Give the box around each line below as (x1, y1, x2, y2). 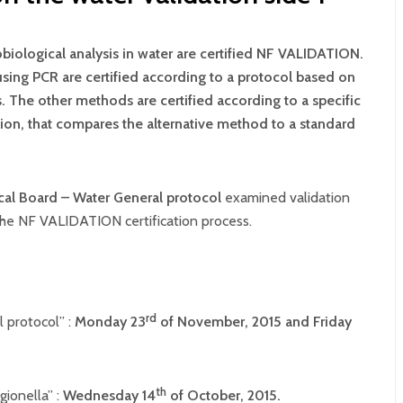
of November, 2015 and (157, 313, 313, 330)
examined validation (225, 189, 350, 206)
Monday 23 (75, 313, 146, 330)
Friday (313, 313, 352, 330)
